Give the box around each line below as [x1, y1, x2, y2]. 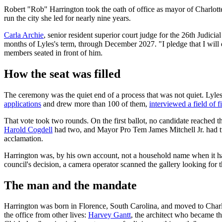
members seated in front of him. [4, 48, 103, 57]
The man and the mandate [4, 178, 137, 192]
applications [4, 99, 41, 108]
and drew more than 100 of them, [41, 99, 149, 108]
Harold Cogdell [4, 125, 53, 134]
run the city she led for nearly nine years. [4, 13, 131, 22]
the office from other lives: [4, 211, 88, 220]
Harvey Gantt [88, 211, 131, 220]
